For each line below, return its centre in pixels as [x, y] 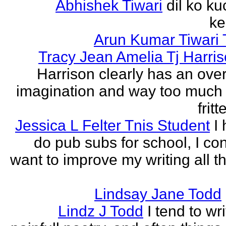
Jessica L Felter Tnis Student [112, 125]
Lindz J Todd [101, 211]
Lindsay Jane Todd [158, 194]
